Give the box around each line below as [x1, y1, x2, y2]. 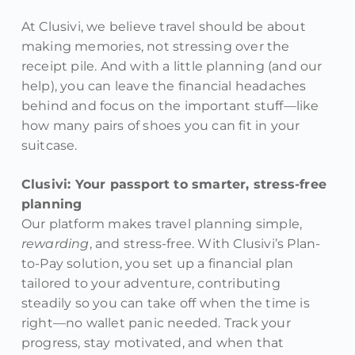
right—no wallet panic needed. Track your [21, 315, 291, 331]
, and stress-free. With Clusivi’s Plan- [89, 236, 321, 252]
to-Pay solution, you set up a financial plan [21, 256, 294, 272]
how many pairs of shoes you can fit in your [21, 118, 300, 134]
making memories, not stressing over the [21, 39, 290, 55]
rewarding [21, 236, 90, 252]
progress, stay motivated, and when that [21, 335, 284, 351]
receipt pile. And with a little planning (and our [21, 59, 323, 74]
